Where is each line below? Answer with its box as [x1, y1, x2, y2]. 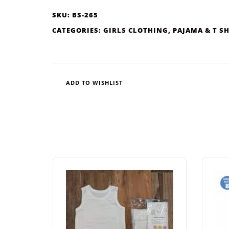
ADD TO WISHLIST [66, 78, 123, 86]
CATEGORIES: [52, 26, 103, 35]
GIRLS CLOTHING [103, 26, 168, 35]
